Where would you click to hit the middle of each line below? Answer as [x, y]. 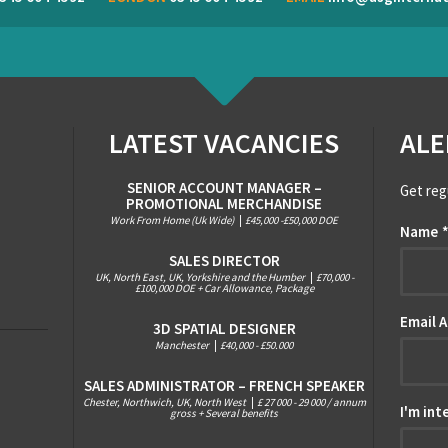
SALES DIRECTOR [224, 260]
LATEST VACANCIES [224, 143]
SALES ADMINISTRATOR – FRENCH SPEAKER [224, 385]
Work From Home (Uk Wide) [173, 220]
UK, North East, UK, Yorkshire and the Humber [200, 277]
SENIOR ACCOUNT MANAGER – [224, 187]
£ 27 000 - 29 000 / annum [311, 402]
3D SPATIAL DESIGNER [224, 328]
